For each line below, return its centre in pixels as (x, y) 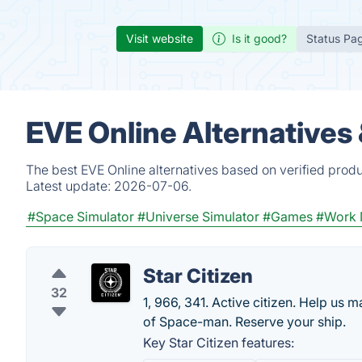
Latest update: (70, 186)
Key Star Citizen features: (219, 343)
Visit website (160, 38)
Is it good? (259, 38)
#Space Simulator (81, 217)
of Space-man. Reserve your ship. (244, 322)
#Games (288, 217)
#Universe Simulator (198, 217)
